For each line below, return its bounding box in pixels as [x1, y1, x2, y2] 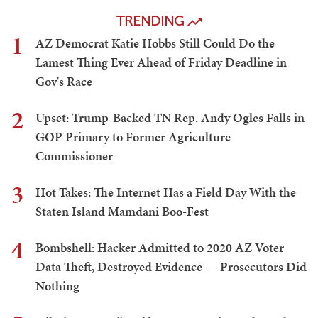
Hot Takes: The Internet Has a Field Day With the [35, 183, 296, 202]
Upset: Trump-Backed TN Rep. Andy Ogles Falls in [35, 109, 305, 127]
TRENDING [116, 13, 187, 30]
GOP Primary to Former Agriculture [35, 128, 231, 146]
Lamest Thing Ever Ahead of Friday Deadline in [35, 53, 287, 72]
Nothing [35, 277, 79, 295]
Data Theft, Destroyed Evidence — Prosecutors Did [35, 258, 307, 276]
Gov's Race [35, 72, 92, 91]
